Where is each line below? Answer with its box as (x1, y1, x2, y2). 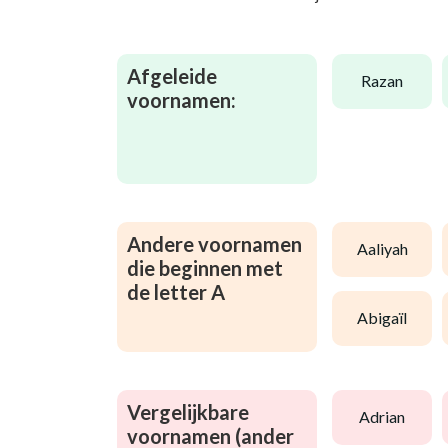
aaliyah (367, 239, 408, 259)
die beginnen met (127, 255, 283, 280)
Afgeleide (127, 63, 217, 88)
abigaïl (368, 308, 407, 328)
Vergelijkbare (127, 399, 249, 424)
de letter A (127, 279, 225, 304)
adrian (370, 407, 405, 427)
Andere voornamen (127, 231, 302, 256)
